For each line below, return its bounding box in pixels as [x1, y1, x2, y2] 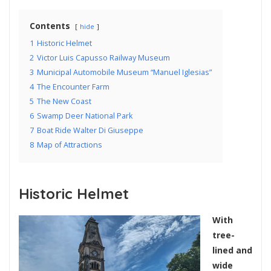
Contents [30, 19, 70, 31]
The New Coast [37, 96, 91, 106]
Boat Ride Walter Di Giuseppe [37, 125, 143, 135]
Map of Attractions [37, 139, 102, 150]
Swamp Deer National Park [37, 110, 132, 121]
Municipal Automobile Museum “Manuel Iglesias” [37, 67, 212, 77]
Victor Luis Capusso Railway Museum [37, 52, 170, 63]
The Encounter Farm [37, 81, 109, 92]
